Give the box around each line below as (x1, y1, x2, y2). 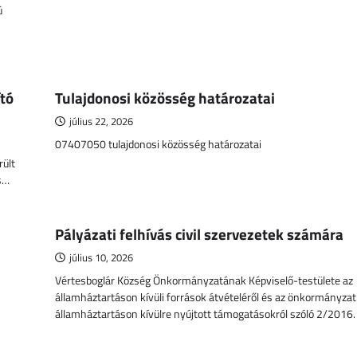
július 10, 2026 (69, 249, 133, 265)
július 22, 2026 (69, 113, 133, 129)
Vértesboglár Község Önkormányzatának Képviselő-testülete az (55, 271, 353, 289)
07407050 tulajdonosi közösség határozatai (55, 135, 261, 153)
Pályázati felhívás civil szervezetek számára (55, 222, 343, 245)
